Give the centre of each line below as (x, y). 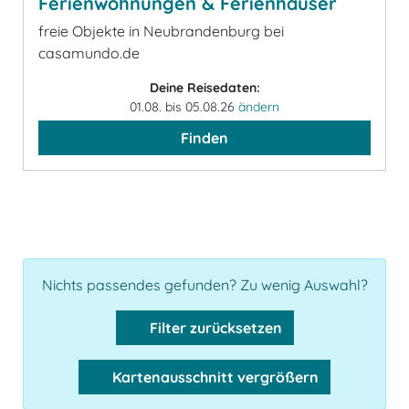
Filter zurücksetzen (214, 327)
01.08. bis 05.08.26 (184, 106)
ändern (259, 106)
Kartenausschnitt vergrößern (215, 377)
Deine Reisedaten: (204, 87)
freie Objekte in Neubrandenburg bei (161, 31)
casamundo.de (89, 52)
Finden (204, 137)
